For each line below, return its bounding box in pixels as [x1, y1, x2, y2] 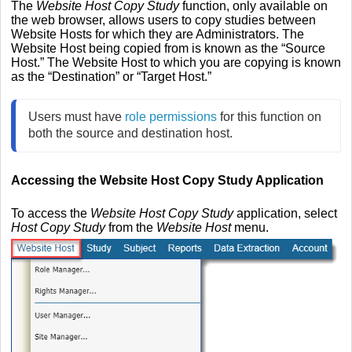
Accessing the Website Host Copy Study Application [11, 174, 324, 188]
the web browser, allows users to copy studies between [11, 13, 316, 27]
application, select [233, 207, 337, 221]
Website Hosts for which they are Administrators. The [11, 27, 304, 42]
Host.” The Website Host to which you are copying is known [11, 56, 341, 70]
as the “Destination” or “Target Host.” [11, 70, 214, 84]
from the [108, 221, 156, 235]
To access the [11, 207, 90, 221]
